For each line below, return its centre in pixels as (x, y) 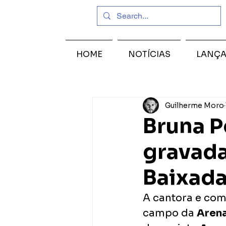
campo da (170, 213)
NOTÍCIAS (149, 54)
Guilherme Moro (194, 105)
